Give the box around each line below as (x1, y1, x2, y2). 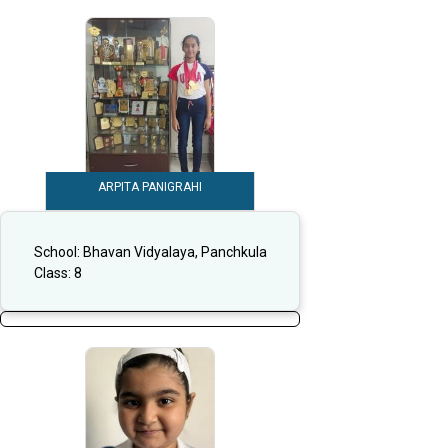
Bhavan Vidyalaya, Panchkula (82, 243, 267, 260)
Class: (33, 264, 74, 281)
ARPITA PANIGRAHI (98, 180, 202, 195)
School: (33, 243, 83, 260)
